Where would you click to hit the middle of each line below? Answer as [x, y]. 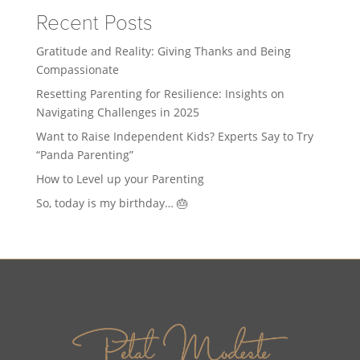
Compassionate [77, 70]
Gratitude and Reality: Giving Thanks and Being [163, 51]
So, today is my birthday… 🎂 [112, 203]
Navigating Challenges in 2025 [117, 112]
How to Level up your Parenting [120, 179]
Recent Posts [94, 23]
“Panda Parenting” [84, 155]
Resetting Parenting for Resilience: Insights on [160, 94]
